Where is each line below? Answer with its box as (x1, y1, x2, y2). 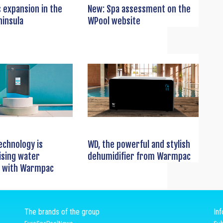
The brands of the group (24, 207, 100, 217)
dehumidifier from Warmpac (87, 151, 191, 162)
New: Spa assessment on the (87, 3, 191, 15)
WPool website (87, 15, 140, 27)
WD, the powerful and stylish (87, 139, 190, 150)
